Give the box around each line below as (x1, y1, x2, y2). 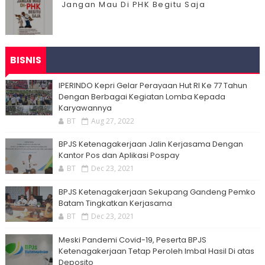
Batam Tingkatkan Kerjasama (58, 198, 172, 209)
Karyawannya (58, 102, 112, 114)
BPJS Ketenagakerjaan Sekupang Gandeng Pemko (58, 186, 256, 198)
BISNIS (9, 53, 41, 67)
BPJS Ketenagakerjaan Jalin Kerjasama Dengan (58, 138, 243, 150)
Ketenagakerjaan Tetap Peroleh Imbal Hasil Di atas (58, 245, 254, 257)
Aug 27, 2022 (91, 116, 134, 126)
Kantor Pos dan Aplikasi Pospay (58, 150, 179, 161)
